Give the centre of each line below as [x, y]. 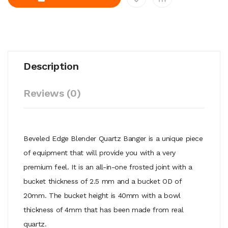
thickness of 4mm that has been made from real [104, 209]
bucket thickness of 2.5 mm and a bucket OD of [103, 181]
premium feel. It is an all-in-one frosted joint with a [108, 167]
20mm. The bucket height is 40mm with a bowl [102, 195]
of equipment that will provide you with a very [99, 152]
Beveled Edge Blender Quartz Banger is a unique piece [113, 138]
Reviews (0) [52, 93]
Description [51, 66]
